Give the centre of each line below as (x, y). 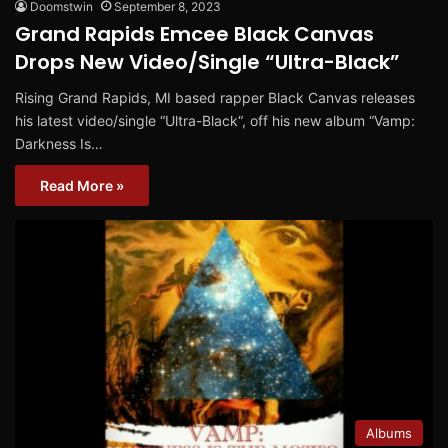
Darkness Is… (59, 143)
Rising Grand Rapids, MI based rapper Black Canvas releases (215, 97)
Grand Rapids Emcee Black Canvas (194, 33)
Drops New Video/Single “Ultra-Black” (207, 61)
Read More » (82, 185)
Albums (389, 432)
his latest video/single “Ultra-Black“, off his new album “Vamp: (215, 120)
